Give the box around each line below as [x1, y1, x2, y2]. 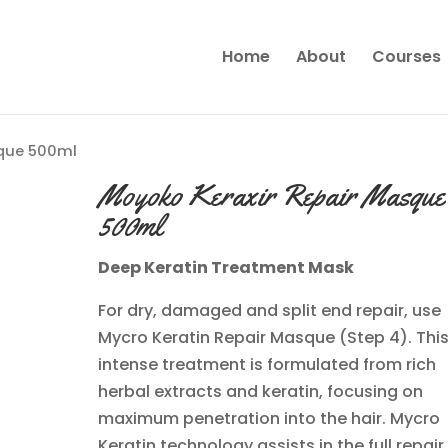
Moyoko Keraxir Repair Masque [98, 175, 446, 214]
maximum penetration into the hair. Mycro [98, 406, 441, 430]
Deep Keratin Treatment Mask [98, 255, 355, 279]
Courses [371, 45, 441, 68]
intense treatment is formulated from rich [98, 352, 437, 376]
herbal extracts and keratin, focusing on [98, 379, 424, 403]
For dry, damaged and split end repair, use [98, 298, 442, 322]
